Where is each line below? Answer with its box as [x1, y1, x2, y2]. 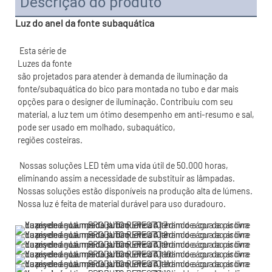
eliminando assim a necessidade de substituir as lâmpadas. [18, 172, 235, 183]
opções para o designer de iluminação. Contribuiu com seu [18, 96, 233, 107]
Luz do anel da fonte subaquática [15, 16, 154, 29]
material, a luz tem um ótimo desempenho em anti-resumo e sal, [18, 109, 254, 120]
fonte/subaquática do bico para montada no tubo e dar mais [18, 83, 239, 94]
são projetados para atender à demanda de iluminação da [18, 70, 228, 81]
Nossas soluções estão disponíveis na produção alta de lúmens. [18, 185, 253, 196]
